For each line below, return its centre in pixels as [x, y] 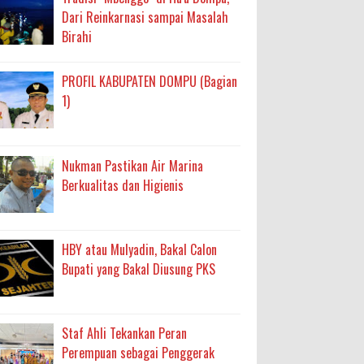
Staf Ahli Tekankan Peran [124, 334]
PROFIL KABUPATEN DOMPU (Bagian [149, 82]
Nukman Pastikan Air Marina [132, 165]
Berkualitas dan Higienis [123, 185]
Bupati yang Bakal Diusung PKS [139, 269]
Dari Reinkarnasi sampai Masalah [145, 17]
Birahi [77, 36]
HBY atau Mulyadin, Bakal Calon [139, 249]
